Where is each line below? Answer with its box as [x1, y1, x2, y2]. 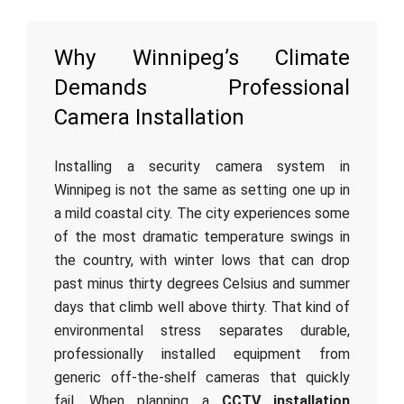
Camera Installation [54, 105, 244, 130]
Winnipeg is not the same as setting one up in [54, 181, 350, 198]
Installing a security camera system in [54, 158, 350, 175]
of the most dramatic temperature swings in [54, 228, 350, 245]
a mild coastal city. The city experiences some [54, 205, 350, 222]
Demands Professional [54, 75, 350, 100]
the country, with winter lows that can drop [54, 252, 350, 269]
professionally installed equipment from [54, 345, 350, 363]
